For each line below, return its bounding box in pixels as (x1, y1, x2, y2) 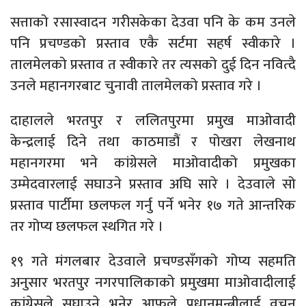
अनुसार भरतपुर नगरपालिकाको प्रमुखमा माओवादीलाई (10, 270, 296, 295)
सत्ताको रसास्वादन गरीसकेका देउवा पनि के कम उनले (10, 10, 296, 35)
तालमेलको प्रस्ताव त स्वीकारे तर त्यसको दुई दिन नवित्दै (10, 53, 296, 77)
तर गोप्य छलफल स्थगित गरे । (10, 214, 163, 239)
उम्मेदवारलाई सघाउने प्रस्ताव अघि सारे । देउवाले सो (10, 172, 296, 197)
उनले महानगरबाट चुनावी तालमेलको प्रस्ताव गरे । (10, 74, 262, 98)
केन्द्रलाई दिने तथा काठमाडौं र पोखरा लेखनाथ (10, 130, 296, 154)
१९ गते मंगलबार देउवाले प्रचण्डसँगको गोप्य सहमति (10, 249, 296, 274)
